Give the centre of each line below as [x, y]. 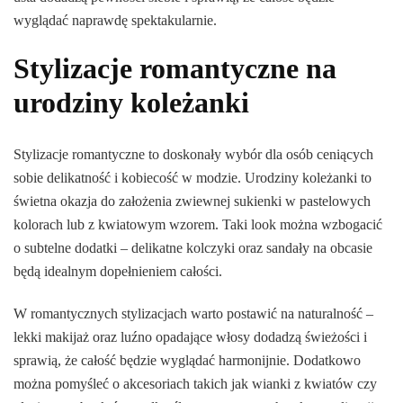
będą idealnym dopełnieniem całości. [118, 272]
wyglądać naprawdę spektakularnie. [115, 20]
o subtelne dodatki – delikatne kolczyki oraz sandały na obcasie [193, 248]
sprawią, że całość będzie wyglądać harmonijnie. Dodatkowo [187, 361]
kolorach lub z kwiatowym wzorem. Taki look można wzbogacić [198, 225]
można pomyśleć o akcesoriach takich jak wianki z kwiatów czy [195, 384]
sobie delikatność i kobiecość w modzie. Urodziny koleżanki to [193, 178]
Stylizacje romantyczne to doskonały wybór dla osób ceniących [193, 155]
